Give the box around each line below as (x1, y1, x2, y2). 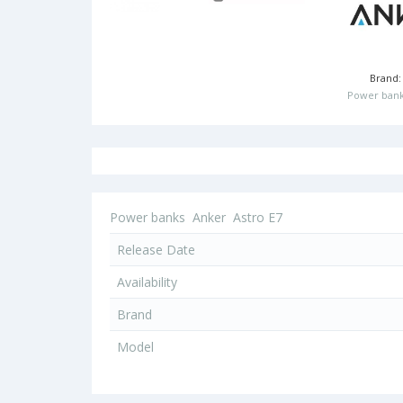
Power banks (110, 209, 185, 227)
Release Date (117, 241, 195, 259)
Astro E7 (233, 209, 282, 227)
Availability (117, 273, 177, 291)
